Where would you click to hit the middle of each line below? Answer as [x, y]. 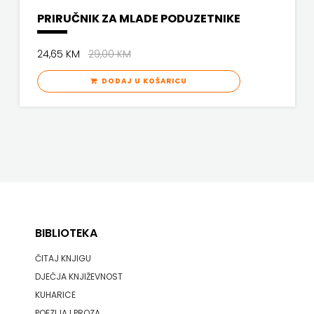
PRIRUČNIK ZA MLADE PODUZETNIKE [138, 19]
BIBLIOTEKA [66, 233]
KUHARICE [55, 295]
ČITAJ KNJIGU [63, 258]
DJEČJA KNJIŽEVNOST [78, 277]
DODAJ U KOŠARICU [142, 81]
